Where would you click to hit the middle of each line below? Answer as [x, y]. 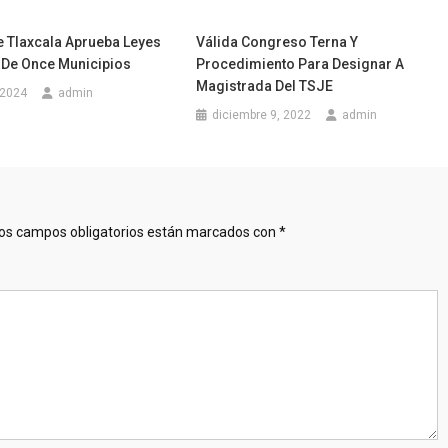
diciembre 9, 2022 [262, 114]
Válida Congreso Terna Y [277, 41]
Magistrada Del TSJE [265, 85]
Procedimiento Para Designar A [300, 63]
